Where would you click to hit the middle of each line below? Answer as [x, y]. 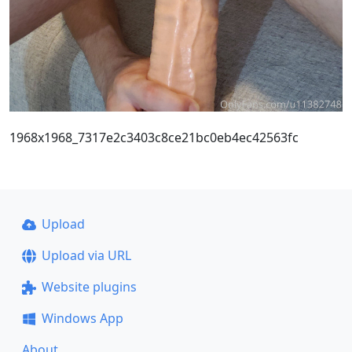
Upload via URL [86, 255]
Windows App [82, 318]
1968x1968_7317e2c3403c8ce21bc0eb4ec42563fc [154, 137]
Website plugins [89, 287]
